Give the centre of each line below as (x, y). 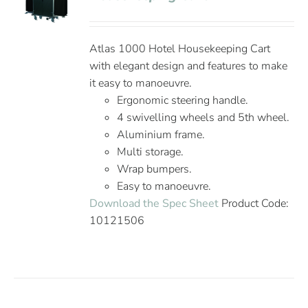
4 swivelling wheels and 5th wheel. (203, 118)
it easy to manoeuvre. (141, 83)
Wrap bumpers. (155, 169)
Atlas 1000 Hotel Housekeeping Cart (180, 49)
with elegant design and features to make (189, 66)
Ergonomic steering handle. (183, 100)
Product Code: (254, 203)
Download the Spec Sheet (154, 203)
